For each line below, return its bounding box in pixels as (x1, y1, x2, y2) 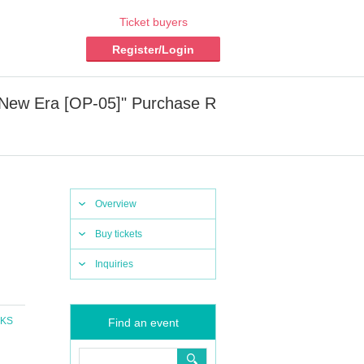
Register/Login (112, 43, 194, 56)
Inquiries (95, 258, 133, 270)
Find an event (107, 316, 179, 329)
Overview (95, 198, 136, 210)
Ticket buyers (119, 15, 188, 28)
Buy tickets (95, 228, 142, 240)
